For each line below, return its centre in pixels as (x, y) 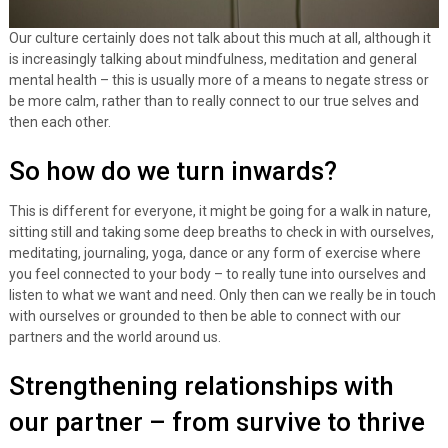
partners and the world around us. (114, 336)
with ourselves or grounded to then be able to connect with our (204, 315)
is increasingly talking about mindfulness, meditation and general (212, 58)
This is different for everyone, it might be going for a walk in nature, (219, 210)
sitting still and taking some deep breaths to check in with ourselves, (221, 231)
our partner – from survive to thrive (216, 421)
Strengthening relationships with (201, 385)
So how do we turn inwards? (172, 170)
